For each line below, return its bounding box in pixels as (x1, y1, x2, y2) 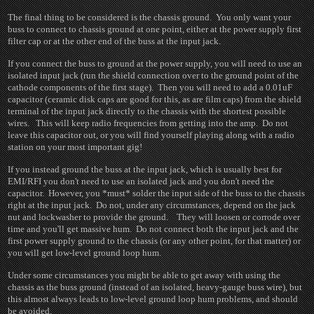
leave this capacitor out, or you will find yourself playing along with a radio (8, 130, 295, 140)
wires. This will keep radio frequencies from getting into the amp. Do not (8, 118, 289, 128)
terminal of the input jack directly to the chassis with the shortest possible (8, 106, 287, 116)
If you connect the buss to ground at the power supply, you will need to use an (8, 58, 303, 69)
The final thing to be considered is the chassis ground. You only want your (8, 12, 292, 22)
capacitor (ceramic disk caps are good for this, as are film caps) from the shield (8, 94, 302, 104)
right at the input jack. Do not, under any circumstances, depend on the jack (8, 200, 296, 210)
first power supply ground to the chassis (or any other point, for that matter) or (8, 235, 301, 246)
